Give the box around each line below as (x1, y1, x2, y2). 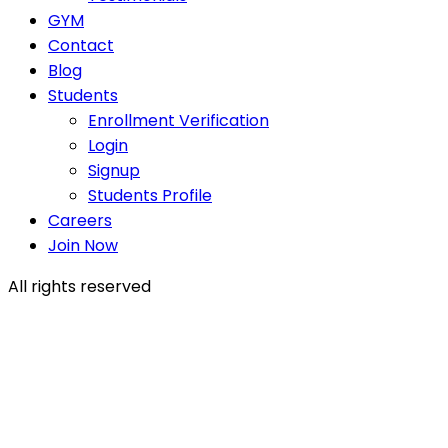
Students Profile (88, 183, 212, 207)
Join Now (48, 233, 118, 257)
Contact (48, 33, 114, 57)
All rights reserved (8, 274, 151, 298)
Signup (88, 158, 140, 182)
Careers (48, 208, 112, 232)
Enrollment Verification (88, 108, 269, 132)
